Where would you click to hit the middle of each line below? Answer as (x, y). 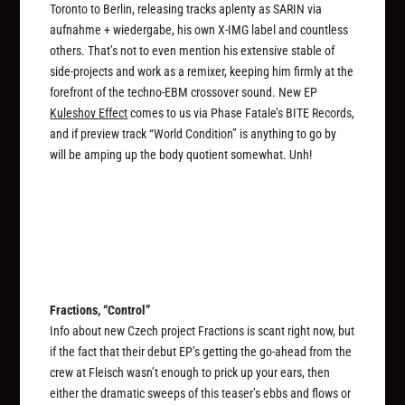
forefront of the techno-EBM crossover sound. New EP (184, 92)
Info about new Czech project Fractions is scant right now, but (202, 331)
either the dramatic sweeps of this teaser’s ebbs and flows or (201, 394)
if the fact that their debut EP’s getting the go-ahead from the (201, 352)
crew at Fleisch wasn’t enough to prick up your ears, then (190, 373)
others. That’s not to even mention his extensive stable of (193, 50)
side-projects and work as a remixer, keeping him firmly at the (202, 71)
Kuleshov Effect (89, 113)
